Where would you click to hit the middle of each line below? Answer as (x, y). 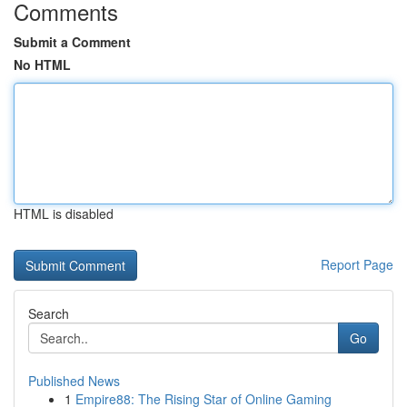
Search (49, 313)
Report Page (357, 264)
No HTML (42, 65)
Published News (74, 381)
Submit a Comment (72, 42)
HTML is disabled (64, 213)
